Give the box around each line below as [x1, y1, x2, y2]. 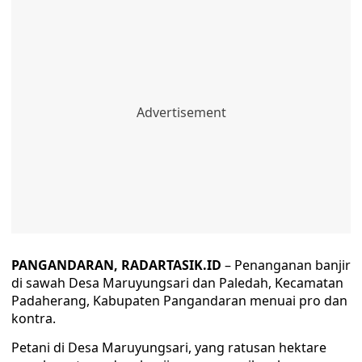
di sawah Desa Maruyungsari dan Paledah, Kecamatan [11, 274, 343, 293]
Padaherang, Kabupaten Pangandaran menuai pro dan [11, 292, 347, 310]
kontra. [11, 309, 56, 328]
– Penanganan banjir [225, 256, 351, 275]
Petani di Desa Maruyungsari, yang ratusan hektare [11, 339, 326, 357]
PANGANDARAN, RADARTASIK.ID [11, 256, 225, 275]
